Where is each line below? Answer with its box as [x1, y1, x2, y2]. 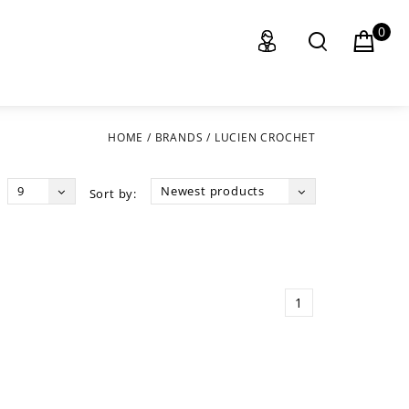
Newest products [161, 183, 265, 200]
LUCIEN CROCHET [214, 130, 316, 145]
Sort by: [89, 185, 137, 203]
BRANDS [154, 130, 204, 145]
